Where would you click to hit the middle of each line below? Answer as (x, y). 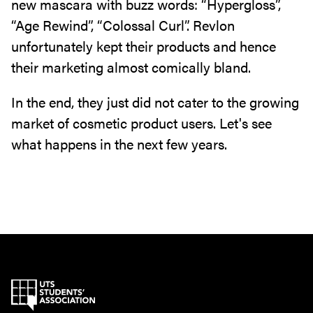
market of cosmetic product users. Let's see (141, 123)
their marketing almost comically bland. (133, 67)
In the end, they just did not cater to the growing (155, 102)
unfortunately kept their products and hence (144, 46)
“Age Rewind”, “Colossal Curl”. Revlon (123, 25)
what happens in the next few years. (119, 144)
